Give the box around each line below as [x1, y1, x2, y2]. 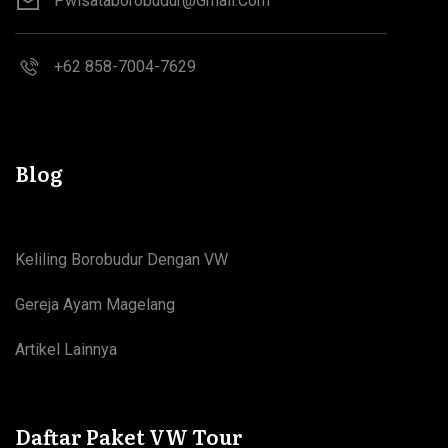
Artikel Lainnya [15, 340, 117, 359]
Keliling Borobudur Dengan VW [15, 250, 228, 269]
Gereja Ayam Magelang [15, 295, 175, 314]
